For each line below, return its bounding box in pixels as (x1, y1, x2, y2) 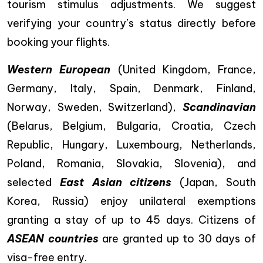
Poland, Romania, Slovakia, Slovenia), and (7, 156, 256, 170)
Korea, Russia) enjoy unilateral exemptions (7, 194, 256, 208)
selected (7, 175, 60, 189)
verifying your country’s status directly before (7, 16, 256, 30)
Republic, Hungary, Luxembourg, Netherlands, (7, 137, 256, 151)
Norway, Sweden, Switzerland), (7, 100, 183, 114)
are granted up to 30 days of (98, 231, 256, 245)
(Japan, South (171, 175, 257, 189)
